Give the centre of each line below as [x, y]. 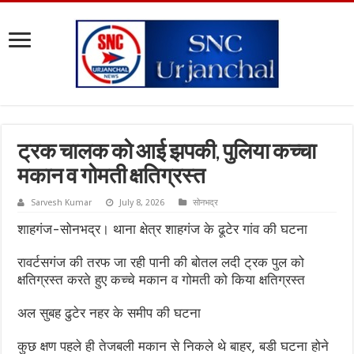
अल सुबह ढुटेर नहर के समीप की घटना [109, 313]
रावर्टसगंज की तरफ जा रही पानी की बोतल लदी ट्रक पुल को [161, 262]
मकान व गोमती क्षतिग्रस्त [112, 178]
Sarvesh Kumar [62, 203]
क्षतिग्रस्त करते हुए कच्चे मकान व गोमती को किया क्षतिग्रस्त [162, 280]
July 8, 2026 [142, 203]
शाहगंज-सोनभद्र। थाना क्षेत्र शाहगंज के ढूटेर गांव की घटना [163, 229]
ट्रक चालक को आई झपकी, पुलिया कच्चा [167, 153]
